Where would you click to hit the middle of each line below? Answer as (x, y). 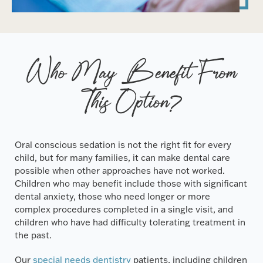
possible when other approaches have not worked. (120, 170)
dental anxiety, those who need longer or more (113, 196)
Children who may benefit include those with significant (131, 183)
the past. (35, 235)
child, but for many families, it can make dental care (123, 157)
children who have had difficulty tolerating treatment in (130, 222)
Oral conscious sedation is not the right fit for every (123, 144)
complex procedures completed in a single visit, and (124, 209)
